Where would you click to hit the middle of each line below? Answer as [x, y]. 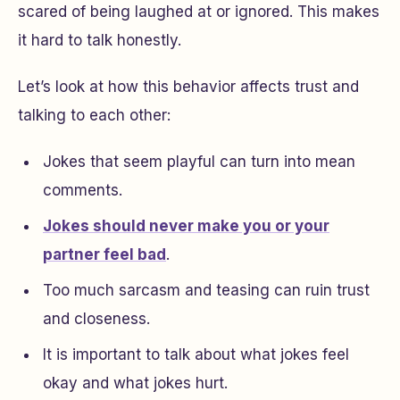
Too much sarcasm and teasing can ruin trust [206, 291]
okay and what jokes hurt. [135, 383]
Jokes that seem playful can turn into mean [199, 162]
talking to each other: [94, 116]
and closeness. [96, 319]
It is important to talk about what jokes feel [196, 355]
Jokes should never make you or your [186, 226]
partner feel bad [104, 255]
